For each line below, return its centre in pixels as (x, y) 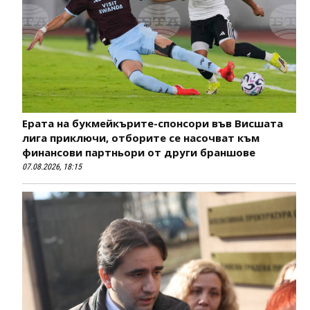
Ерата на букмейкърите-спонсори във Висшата (153, 123)
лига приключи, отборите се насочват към (141, 137)
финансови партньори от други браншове (139, 152)
